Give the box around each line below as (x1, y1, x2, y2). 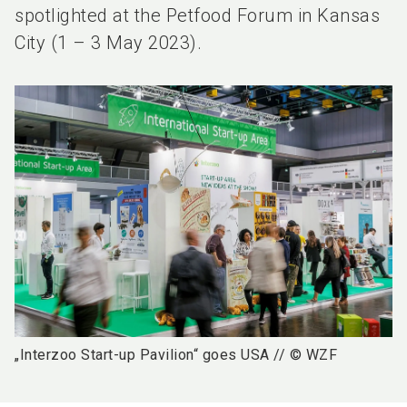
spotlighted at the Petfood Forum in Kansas (15, 5, 380, 26)
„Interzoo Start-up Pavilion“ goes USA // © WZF (15, 346, 337, 364)
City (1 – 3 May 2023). (15, 32, 202, 54)
